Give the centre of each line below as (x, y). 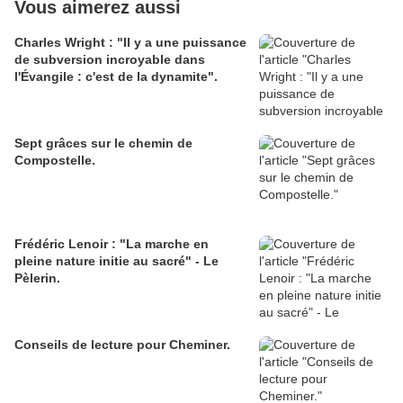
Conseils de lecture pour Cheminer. (122, 345)
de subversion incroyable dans (110, 60)
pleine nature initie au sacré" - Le (116, 261)
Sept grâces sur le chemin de (103, 143)
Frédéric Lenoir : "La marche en (112, 244)
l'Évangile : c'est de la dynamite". (116, 77)
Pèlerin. (37, 278)
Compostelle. (55, 161)
